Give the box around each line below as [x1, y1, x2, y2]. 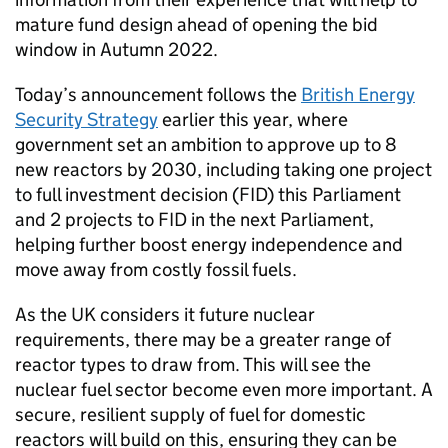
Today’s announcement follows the [15, 83, 301, 106]
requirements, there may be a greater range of [15, 328, 391, 351]
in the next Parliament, [187, 208, 374, 231]
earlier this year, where [158, 108, 348, 131]
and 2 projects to [15, 208, 158, 231]
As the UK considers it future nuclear [15, 303, 315, 326]
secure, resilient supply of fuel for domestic [15, 403, 366, 426]
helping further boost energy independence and [15, 233, 403, 256]
